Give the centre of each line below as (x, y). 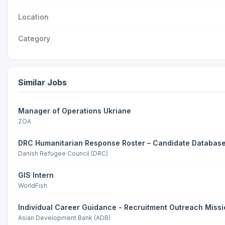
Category (34, 38)
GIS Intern (36, 175)
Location (33, 17)
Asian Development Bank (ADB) (64, 218)
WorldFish (33, 186)
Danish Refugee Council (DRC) (63, 153)
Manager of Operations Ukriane (75, 111)
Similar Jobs (42, 82)
